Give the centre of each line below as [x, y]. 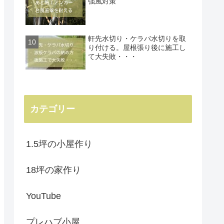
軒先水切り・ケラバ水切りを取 [137, 38]
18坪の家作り [53, 170]
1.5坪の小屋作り [59, 144]
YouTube [43, 196]
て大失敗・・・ [113, 56]
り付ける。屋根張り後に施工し [137, 47]
